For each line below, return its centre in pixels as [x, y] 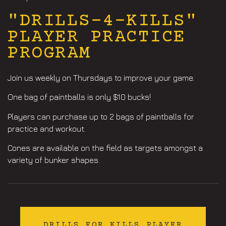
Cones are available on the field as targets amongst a [105, 148]
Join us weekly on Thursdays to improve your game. [101, 77]
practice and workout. [47, 128]
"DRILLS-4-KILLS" [102, 21]
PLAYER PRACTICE [97, 37]
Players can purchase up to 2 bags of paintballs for [101, 116]
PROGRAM [49, 53]
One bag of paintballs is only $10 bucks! [80, 97]
